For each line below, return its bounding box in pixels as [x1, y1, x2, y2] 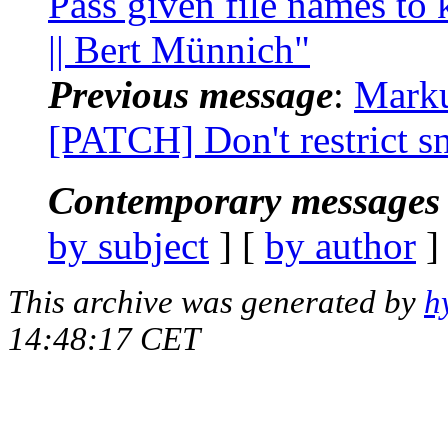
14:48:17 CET [8, 320, 200, 357]
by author [265, 223, 416, 267]
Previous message [48, 72, 333, 116]
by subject [48, 223, 209, 267]
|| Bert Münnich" [48, 27, 310, 71]
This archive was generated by [8, 283, 424, 320]
